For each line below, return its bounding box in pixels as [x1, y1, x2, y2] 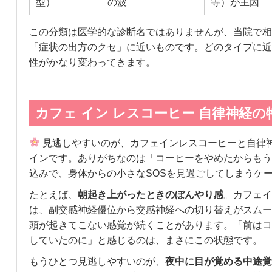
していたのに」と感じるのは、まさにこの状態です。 [29, 234, 262, 245]
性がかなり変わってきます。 [29, 56, 155, 67]
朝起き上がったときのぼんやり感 [77, 189, 223, 200]
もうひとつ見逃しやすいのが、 [29, 256, 165, 267]
